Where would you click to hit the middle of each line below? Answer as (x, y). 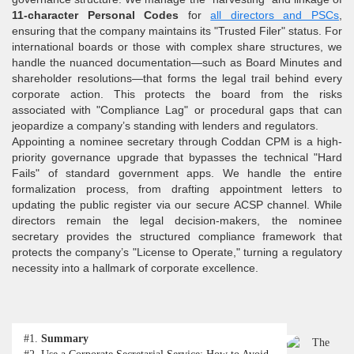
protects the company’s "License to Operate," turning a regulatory (177, 252)
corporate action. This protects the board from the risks (177, 94)
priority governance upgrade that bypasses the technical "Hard (177, 158)
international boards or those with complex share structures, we (177, 47)
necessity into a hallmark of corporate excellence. (135, 268)
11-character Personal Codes (96, 15)
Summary (65, 339)
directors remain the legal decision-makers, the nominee (177, 221)
